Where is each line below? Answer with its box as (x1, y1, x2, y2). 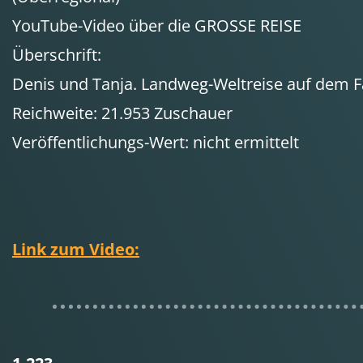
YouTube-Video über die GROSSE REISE (12, 15, 301, 36)
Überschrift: (12, 44, 101, 66)
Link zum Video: (12, 238, 139, 260)
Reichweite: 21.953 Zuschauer (12, 102, 233, 124)
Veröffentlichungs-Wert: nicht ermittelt (12, 131, 299, 153)
